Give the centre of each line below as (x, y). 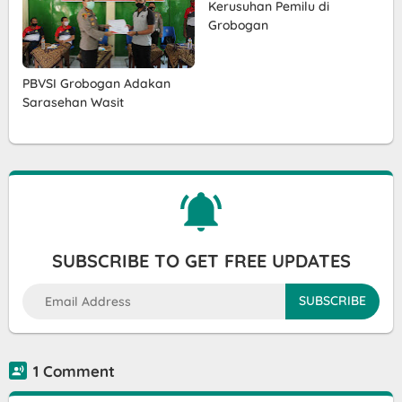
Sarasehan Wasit (73, 102)
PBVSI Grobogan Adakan (96, 83)
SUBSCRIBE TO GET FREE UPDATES (201, 260)
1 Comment (74, 371)
